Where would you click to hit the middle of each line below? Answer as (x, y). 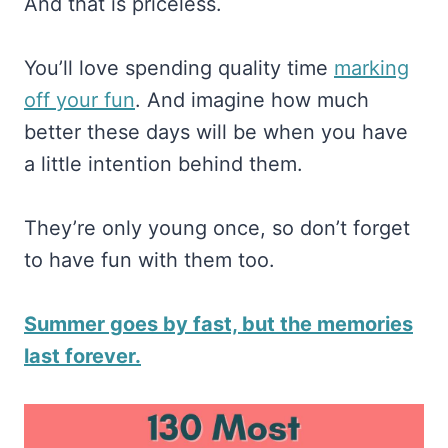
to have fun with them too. (149, 260)
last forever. (82, 356)
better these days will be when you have (216, 132)
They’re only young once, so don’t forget (217, 228)
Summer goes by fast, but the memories (218, 324)
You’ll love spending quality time (179, 68)
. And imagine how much (252, 100)
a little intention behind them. (163, 164)
